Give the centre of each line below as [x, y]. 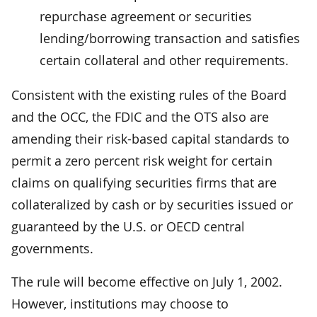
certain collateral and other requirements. [164, 60]
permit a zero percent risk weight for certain [142, 160]
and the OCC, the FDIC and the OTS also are [140, 116]
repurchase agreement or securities [146, 16]
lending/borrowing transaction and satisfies [170, 38]
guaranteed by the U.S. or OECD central [128, 226]
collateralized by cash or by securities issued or [152, 204]
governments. [52, 248]
